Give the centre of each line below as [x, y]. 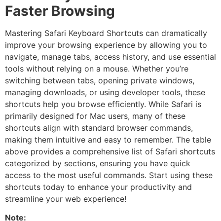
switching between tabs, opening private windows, [100, 80]
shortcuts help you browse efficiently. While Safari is [103, 104]
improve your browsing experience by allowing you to [106, 45]
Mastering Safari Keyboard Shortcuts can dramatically [106, 33]
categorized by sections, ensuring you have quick [98, 163]
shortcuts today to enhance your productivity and [98, 187]
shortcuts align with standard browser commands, [99, 128]
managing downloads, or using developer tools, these [105, 92]
